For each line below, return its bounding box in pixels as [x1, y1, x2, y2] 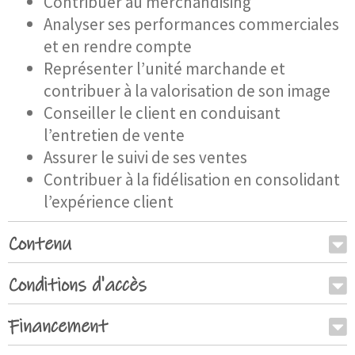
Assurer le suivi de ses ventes [44, 147, 247, 169]
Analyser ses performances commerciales [44, 13, 339, 36]
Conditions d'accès [8, 273, 147, 298]
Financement [8, 315, 108, 339]
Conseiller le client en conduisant [44, 102, 281, 124]
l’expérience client [44, 191, 174, 213]
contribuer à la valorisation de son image [44, 80, 330, 102]
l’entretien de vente [44, 124, 185, 147]
